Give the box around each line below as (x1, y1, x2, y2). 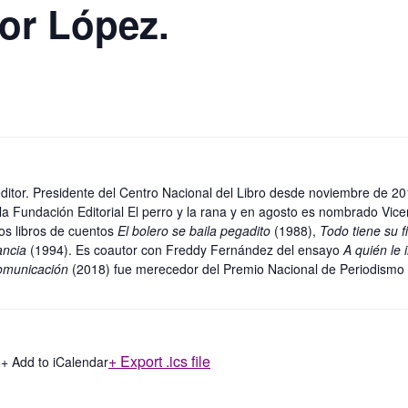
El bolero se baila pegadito (117, 220, 274, 240)
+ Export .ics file (108, 350, 210, 372)
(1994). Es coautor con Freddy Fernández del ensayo (26, 240, 343, 259)
